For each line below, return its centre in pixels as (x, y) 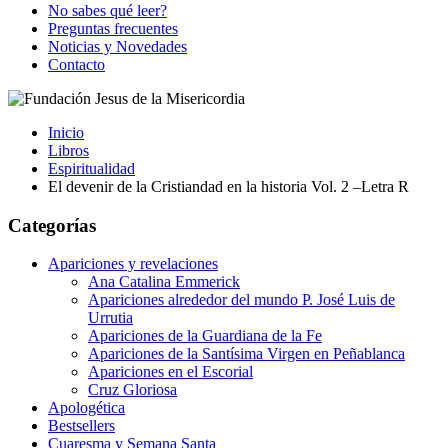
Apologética (86, 408)
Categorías (52, 225)
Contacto (76, 64)
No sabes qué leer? (107, 10)
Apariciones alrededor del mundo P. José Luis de (241, 300)
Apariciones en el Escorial (170, 372)
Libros (68, 150)
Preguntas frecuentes (113, 28)
